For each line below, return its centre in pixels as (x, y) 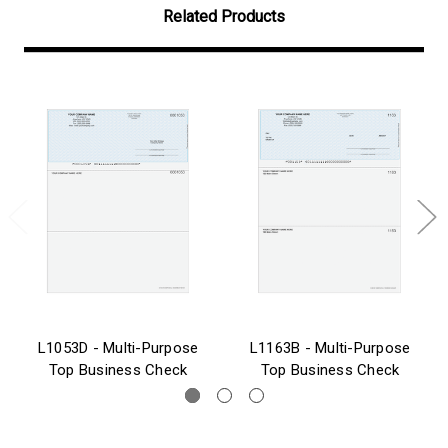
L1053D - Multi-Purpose (118, 347)
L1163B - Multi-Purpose (330, 347)
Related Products (224, 16)
